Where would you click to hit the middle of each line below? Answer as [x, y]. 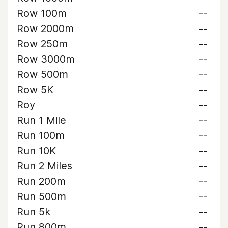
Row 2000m [45, 28]
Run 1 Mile [41, 120]
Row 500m [42, 74]
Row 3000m [46, 59]
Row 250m [42, 44]
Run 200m [41, 181]
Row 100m [42, 13]
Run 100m [41, 135]
